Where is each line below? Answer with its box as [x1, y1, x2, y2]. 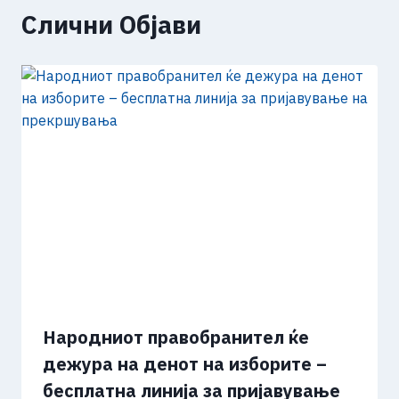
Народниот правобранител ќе [43, 325, 309, 350]
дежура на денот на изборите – [43, 352, 327, 377]
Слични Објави [21, 8, 201, 42]
